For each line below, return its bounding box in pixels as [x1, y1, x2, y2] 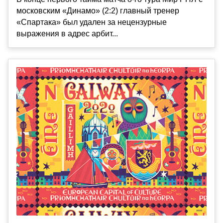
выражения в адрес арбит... [16, 29, 118, 38]
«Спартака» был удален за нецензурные [16, 17, 167, 26]
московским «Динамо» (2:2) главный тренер [16, 6, 179, 15]
